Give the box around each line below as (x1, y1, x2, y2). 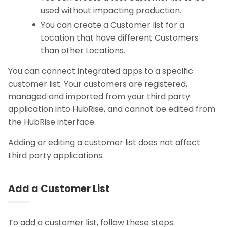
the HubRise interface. (8, 116, 96, 128)
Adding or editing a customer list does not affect (8, 136, 200, 148)
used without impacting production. (41, 5, 181, 17)
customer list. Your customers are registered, (8, 78, 187, 90)
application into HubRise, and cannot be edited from (8, 103, 215, 115)
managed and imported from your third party (8, 90, 190, 102)
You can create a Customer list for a (41, 19, 184, 31)
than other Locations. (41, 44, 125, 56)
